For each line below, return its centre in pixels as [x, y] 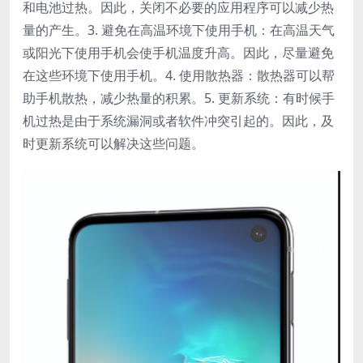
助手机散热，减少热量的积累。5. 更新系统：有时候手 [179, 98]
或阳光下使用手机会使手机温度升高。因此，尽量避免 [178, 52]
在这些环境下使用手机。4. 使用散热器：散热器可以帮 [179, 75]
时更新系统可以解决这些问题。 [113, 143]
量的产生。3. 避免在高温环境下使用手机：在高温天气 [179, 30]
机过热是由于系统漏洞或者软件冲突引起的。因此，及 [178, 120]
